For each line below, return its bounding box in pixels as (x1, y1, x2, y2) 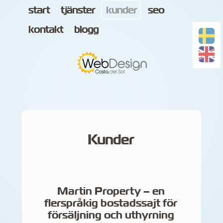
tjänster (61, 3, 95, 16)
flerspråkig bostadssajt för (44, 196, 177, 210)
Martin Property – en (57, 184, 165, 198)
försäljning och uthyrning (47, 208, 174, 222)
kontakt (28, 23, 63, 36)
